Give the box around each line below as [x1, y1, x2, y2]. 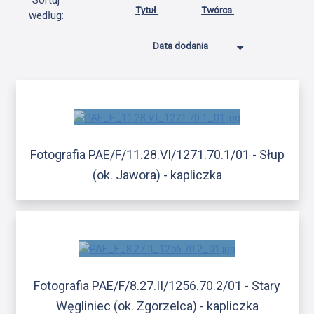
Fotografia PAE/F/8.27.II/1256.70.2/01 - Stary [34, 278, 280, 294]
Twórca [201, 4, 235, 16]
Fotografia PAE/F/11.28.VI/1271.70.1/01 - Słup [29, 146, 285, 162]
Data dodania [153, 40, 211, 52]
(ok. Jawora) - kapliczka [92, 167, 222, 182]
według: [28, 9, 64, 22]
